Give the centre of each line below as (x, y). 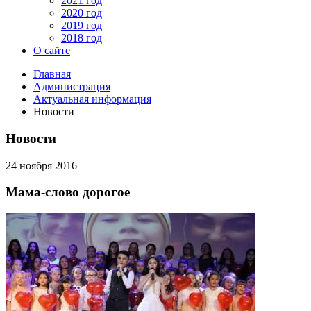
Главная (52, 74)
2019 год (82, 26)
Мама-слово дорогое (68, 192)
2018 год (82, 38)
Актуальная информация (92, 99)
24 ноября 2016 (41, 165)
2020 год (82, 13)
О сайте (52, 51)
